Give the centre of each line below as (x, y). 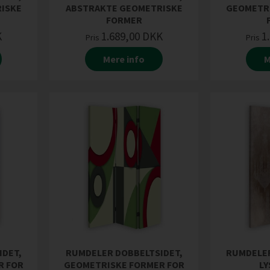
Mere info (124, 59)
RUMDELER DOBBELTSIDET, (124, 253)
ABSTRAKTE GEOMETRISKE (124, 8)
